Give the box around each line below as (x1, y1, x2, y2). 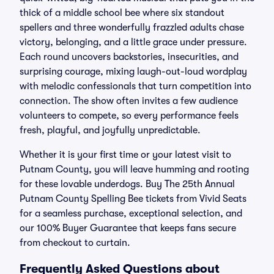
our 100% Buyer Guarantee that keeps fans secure (20, 223, 236, 234)
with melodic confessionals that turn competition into (20, 81, 251, 92)
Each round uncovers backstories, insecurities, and (20, 51, 239, 62)
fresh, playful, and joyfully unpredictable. (20, 125, 201, 136)
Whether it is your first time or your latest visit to (20, 149, 231, 160)
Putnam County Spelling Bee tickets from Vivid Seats (20, 193, 246, 204)
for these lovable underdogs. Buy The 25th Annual (20, 179, 235, 190)
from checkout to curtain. (20, 237, 130, 248)
